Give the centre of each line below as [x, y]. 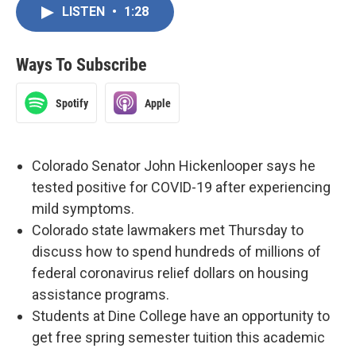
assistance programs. [101, 294]
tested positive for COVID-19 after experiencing [181, 187]
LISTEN [85, 12]
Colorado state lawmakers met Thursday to [168, 230]
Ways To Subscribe [81, 65]
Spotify [72, 103]
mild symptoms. [83, 209]
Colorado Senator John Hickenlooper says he [174, 166]
